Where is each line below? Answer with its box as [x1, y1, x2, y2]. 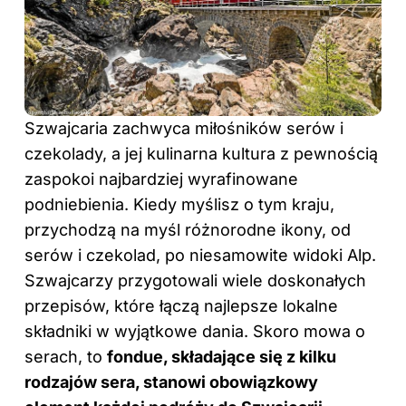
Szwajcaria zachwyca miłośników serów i [24, 118, 343, 138]
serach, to [24, 346, 107, 366]
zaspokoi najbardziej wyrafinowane [24, 169, 298, 188]
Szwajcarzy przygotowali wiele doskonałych [24, 270, 366, 290]
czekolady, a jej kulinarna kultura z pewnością [24, 143, 378, 163]
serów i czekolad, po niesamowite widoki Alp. [24, 245, 376, 265]
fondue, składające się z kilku [107, 346, 336, 366]
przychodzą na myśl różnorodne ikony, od [24, 219, 351, 239]
